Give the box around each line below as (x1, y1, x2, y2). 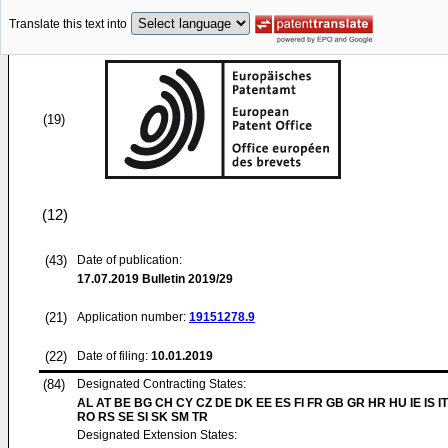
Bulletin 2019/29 (139, 272, 233, 286)
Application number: (77, 310, 189, 324)
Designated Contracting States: (77, 377, 246, 391)
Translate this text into (9, 17, 127, 32)
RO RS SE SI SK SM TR (77, 410, 208, 424)
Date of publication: (77, 253, 182, 267)
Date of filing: (77, 349, 148, 363)
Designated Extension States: (77, 428, 237, 442)
